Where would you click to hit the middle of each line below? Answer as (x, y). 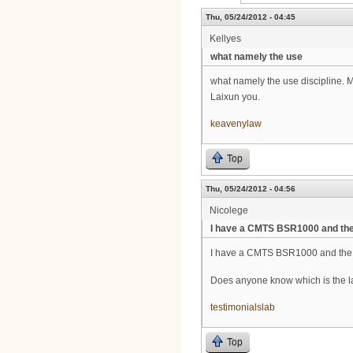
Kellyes (225, 38)
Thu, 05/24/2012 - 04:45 (251, 17)
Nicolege (229, 210)
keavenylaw (236, 124)
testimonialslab (243, 308)
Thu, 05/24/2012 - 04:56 (251, 188)
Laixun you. (235, 97)
